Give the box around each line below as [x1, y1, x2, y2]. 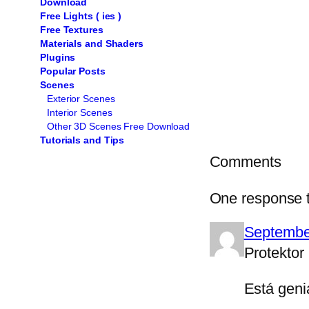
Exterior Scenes [47, 92, 115, 104]
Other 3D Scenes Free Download [47, 120, 190, 132]
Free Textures [40, 23, 103, 35]
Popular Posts [40, 65, 106, 77]
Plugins [40, 51, 76, 63]
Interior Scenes [47, 106, 112, 118]
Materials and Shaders [40, 37, 143, 49]
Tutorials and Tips [40, 134, 125, 146]
